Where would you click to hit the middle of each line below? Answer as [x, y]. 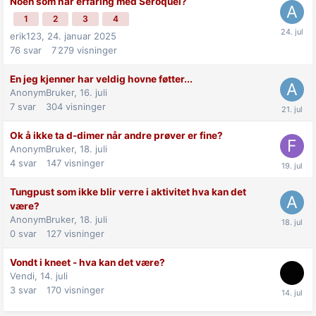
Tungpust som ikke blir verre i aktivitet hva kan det [128, 192]
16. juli [93, 92]
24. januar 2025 [82, 36]
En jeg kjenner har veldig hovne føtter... [101, 79]
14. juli [54, 275]
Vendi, [25, 275]
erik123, [29, 36]
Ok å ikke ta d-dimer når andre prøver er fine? [116, 135]
